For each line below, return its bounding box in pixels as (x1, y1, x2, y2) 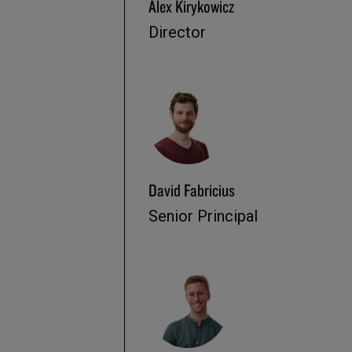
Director (148, 22, 207, 42)
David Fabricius (148, 178, 236, 201)
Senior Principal (148, 206, 258, 225)
